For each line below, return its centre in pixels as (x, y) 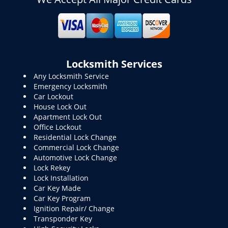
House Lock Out (60, 107)
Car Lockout (53, 96)
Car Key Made (57, 188)
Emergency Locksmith (70, 86)
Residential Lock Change (76, 137)
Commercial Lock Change (76, 147)
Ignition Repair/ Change (74, 208)
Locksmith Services (114, 64)
